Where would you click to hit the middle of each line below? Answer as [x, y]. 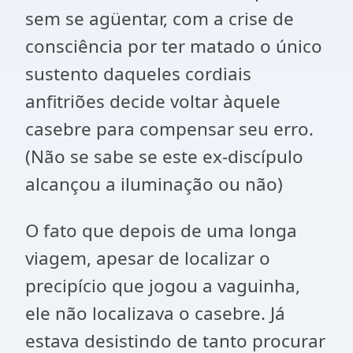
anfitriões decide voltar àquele [153, 101]
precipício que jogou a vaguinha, [163, 286]
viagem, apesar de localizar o [148, 258]
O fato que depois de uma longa [161, 230]
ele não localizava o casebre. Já [155, 313]
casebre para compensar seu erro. [169, 129]
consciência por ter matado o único [174, 46]
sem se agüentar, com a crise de [160, 19]
